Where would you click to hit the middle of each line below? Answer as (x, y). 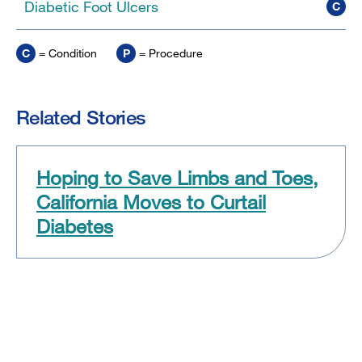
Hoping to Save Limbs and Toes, (177, 178)
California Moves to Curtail (151, 202)
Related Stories (81, 117)
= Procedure (169, 53)
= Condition (66, 53)
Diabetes (75, 226)
